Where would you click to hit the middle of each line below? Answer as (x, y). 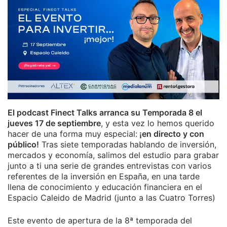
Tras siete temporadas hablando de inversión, (128, 145)
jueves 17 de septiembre (54, 123)
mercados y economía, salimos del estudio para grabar (113, 155)
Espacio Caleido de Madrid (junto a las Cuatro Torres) (111, 198)
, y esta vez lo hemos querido (158, 123)
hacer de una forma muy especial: (72, 134)
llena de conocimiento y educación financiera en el (105, 187)
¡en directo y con (171, 134)
